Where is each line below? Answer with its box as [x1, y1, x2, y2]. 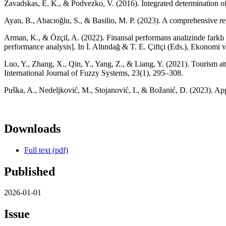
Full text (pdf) [24, 145, 68, 154]
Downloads [4, 122, 61, 135]
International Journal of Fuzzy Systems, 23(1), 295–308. [4, 68, 183, 77]
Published [4, 164, 55, 178]
